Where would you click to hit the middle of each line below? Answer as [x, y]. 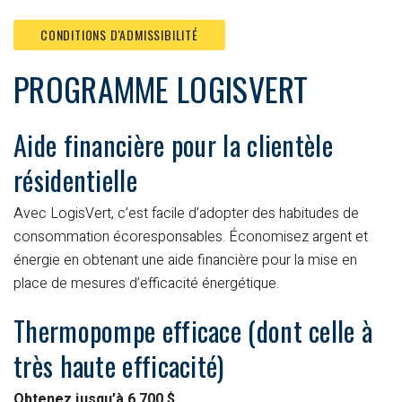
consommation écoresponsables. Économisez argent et [191, 236]
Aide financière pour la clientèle [173, 144]
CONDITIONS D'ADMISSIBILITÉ [119, 34]
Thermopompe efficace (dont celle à [193, 330]
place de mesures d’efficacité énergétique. [146, 283]
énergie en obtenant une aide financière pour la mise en [185, 260]
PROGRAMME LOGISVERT [161, 88]
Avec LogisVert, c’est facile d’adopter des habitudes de [186, 213]
